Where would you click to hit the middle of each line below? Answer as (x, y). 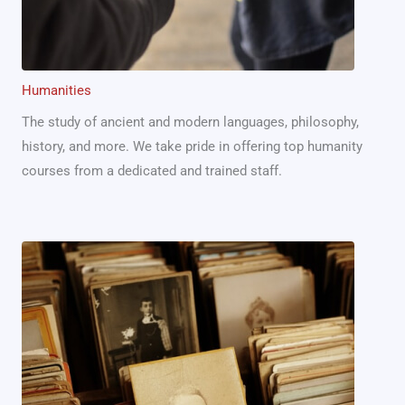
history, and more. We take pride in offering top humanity (192, 146)
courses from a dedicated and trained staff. (152, 170)
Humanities (57, 90)
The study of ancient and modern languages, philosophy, (190, 122)
